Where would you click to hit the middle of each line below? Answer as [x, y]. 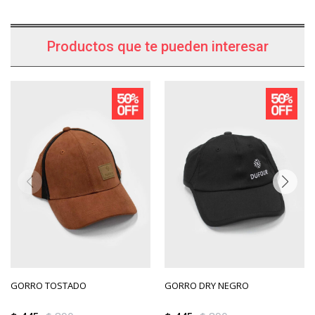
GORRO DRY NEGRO [207, 285]
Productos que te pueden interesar [157, 47]
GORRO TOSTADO [49, 285]
